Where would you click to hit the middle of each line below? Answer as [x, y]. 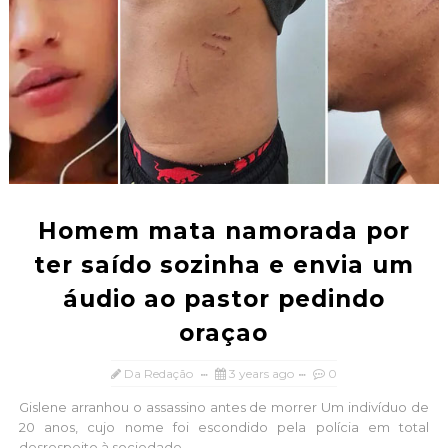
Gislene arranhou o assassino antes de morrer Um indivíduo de [224, 407]
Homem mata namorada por [223, 231]
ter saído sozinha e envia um [223, 265]
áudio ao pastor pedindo [223, 299]
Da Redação [158, 374]
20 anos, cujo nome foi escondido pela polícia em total [224, 427]
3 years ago [261, 374]
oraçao [224, 333]
